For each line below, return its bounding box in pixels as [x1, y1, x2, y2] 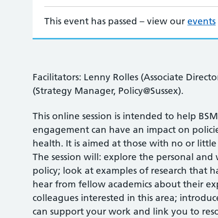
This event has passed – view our [44, 16, 188, 27]
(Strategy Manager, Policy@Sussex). [33, 85, 184, 96]
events [187, 16, 216, 27]
